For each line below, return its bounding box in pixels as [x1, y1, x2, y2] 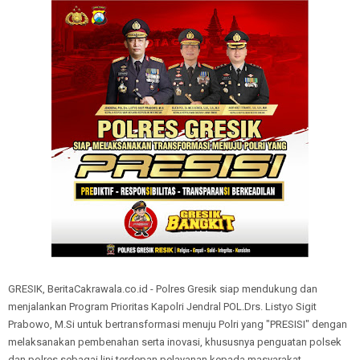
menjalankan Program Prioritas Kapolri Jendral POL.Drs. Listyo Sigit [8, 301, 317, 313]
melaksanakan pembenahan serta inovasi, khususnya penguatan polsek [8, 336, 342, 348]
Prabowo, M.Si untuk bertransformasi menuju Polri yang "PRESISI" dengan [8, 318, 347, 330]
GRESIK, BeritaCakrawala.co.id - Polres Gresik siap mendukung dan [8, 283, 317, 295]
